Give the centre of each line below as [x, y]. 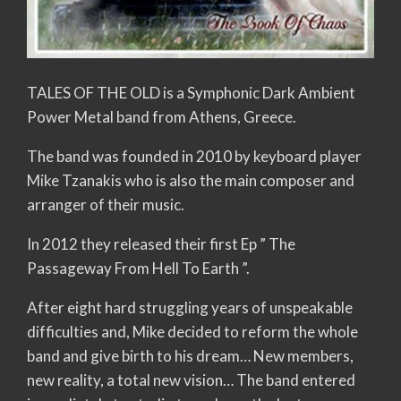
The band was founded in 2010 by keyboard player [194, 156]
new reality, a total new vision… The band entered [191, 380]
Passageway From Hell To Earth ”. [138, 268]
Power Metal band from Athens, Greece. [162, 116]
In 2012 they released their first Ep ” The [161, 243]
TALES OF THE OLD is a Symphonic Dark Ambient [191, 92]
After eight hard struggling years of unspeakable [190, 307]
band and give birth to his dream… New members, [190, 355]
